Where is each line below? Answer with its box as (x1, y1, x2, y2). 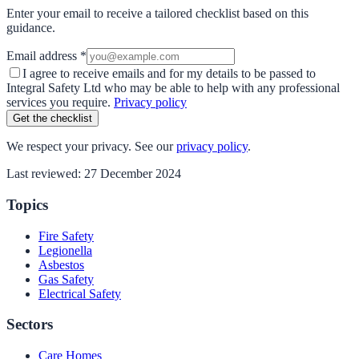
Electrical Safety (38, 286, 121, 301)
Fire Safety (38, 228, 94, 243)
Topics (6, 196, 48, 213)
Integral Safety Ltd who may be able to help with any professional (6, 81, 340, 95)
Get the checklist (13, 112, 92, 125)
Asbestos (38, 257, 84, 272)
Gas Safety (38, 272, 94, 286)
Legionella (38, 243, 92, 257)
